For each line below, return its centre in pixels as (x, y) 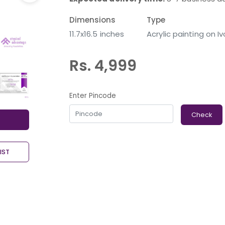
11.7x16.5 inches (97, 34)
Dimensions (92, 20)
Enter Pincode (92, 95)
